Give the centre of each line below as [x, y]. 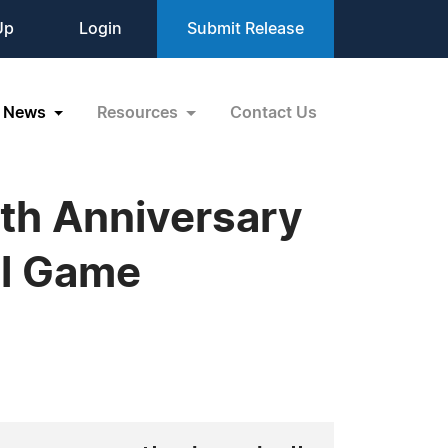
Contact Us [273, 112]
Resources [140, 112]
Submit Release [245, 29]
